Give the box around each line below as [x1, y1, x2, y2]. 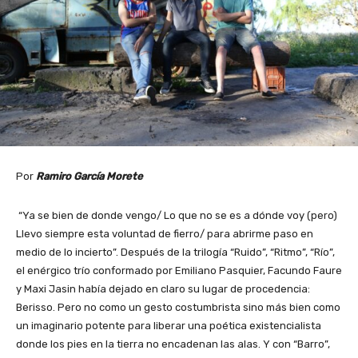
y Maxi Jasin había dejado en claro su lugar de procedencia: [16, 282, 310, 295]
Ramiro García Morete [36, 169, 143, 182]
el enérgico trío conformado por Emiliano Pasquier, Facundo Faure [16, 264, 342, 276]
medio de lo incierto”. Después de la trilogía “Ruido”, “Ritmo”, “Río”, [16, 245, 335, 258]
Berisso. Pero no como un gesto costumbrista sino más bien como [16, 300, 340, 313]
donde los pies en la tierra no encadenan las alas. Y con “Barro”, [16, 337, 330, 350]
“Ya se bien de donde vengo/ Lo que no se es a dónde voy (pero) [16, 209, 337, 221]
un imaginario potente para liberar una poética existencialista [16, 319, 321, 332]
